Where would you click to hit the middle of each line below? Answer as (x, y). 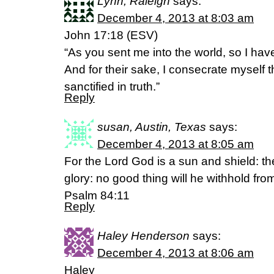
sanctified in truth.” (112, 87)
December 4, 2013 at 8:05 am (176, 144)
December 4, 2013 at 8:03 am (176, 18)
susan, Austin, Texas (152, 127)
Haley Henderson (143, 236)
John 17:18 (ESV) (111, 35)
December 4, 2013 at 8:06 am (176, 253)
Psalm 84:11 (97, 195)
